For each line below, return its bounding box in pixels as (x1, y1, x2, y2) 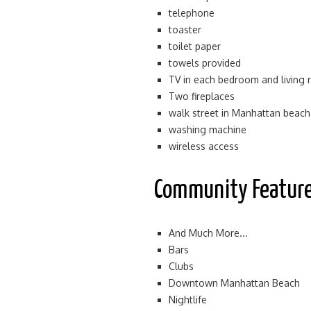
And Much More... (169, 227, 248, 239)
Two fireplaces (169, 90, 235, 102)
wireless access (169, 140, 239, 152)
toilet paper (169, 40, 221, 52)
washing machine (169, 124, 246, 135)
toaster (169, 24, 201, 35)
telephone (169, 7, 215, 19)
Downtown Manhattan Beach (169, 277, 300, 289)
